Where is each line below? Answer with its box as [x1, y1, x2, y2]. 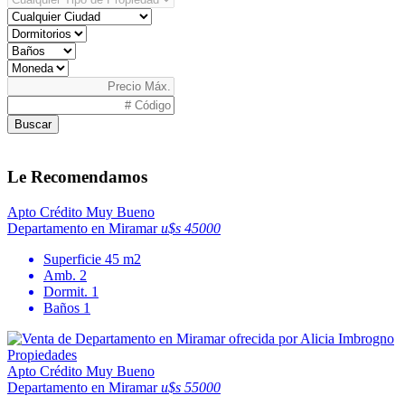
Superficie [43, 250, 105, 267]
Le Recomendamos [7, 166, 147, 186]
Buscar [14, 118, 52, 132]
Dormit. [43, 283, 91, 299]
